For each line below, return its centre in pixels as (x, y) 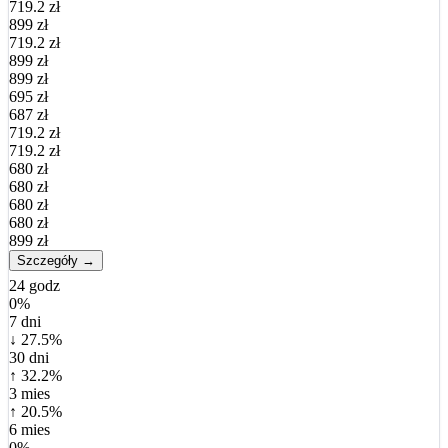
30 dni (29, 357)
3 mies (29, 393)
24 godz (34, 285)
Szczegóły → (56, 260)
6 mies (29, 429)
